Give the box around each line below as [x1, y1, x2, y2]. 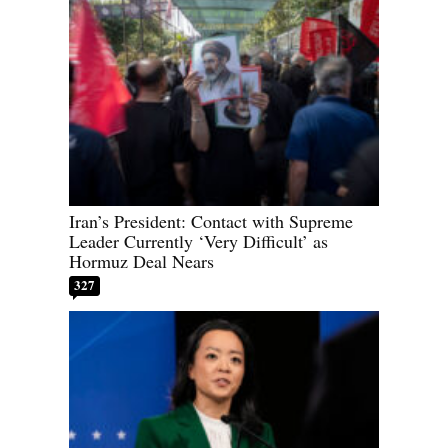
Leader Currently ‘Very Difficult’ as [69, 229, 328, 254]
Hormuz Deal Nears [69, 249, 214, 274]
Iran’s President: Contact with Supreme [69, 209, 353, 234]
